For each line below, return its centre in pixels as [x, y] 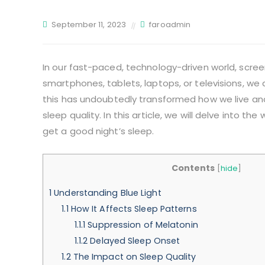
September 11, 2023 [89, 25]
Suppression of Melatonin [142, 224]
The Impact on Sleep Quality [133, 256]
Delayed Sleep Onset [134, 240]
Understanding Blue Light [106, 193]
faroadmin [170, 25]
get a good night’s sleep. [98, 131]
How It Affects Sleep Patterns [132, 209]
